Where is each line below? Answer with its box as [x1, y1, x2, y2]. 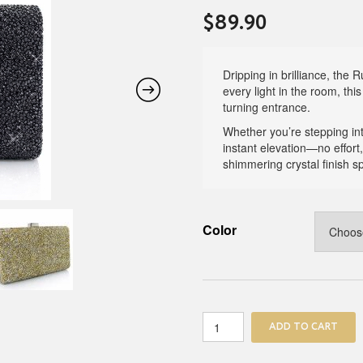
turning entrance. [223, 99, 311, 115]
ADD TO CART [269, 322, 339, 332]
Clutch [202, 344, 239, 360]
